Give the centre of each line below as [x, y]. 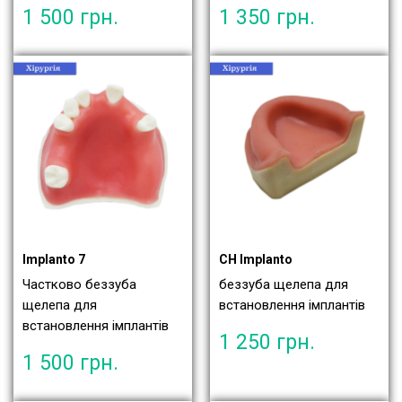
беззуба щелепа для [284, 285]
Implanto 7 [54, 260]
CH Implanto [256, 260]
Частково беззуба [79, 285]
